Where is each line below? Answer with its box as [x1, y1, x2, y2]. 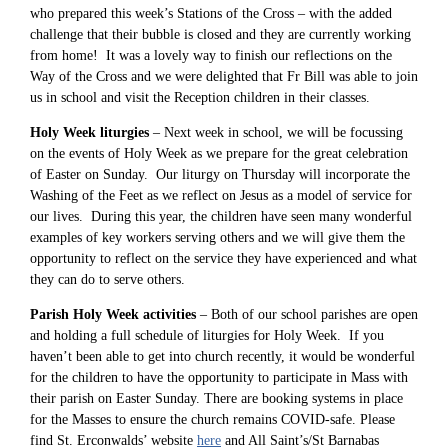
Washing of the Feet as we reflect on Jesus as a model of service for [30, 187, 412, 203]
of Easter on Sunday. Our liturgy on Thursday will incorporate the [30, 166, 410, 182]
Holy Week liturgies [30, 124, 149, 140]
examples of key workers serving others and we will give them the [30, 229, 405, 245]
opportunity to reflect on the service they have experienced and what [30, 250, 417, 266]
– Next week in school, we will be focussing [149, 124, 403, 140]
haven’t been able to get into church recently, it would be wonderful [30, 348, 415, 364]
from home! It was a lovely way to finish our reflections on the [30, 47, 392, 63]
